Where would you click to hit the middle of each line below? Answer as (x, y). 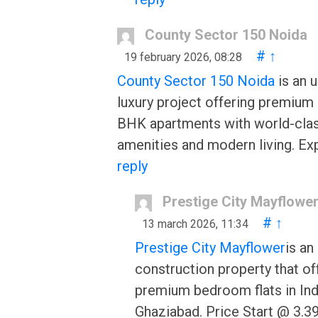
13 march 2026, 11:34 (195, 224)
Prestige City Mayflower (210, 248)
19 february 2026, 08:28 (183, 57)
